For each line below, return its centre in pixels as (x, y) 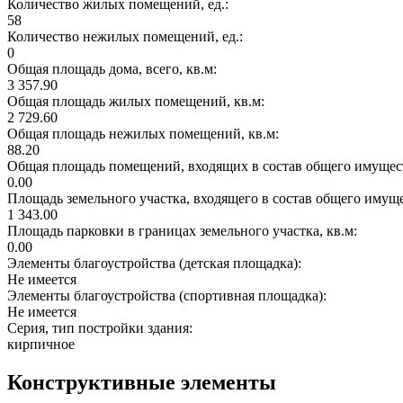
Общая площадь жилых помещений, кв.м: (138, 101)
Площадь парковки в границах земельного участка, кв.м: (184, 230)
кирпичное (41, 344)
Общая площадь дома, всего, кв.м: (114, 68)
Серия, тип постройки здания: (102, 327)
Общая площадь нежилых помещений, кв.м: (145, 133)
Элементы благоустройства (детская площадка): (156, 263)
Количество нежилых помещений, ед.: (127, 36)
